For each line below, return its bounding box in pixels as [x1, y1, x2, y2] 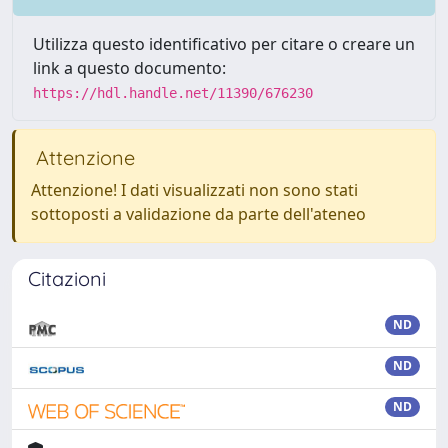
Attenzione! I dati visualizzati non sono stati [31, 179, 358, 201]
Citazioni [28, 266, 106, 291]
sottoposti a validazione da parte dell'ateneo [31, 203, 366, 225]
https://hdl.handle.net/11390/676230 [33, 85, 313, 101]
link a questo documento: [33, 57, 226, 79]
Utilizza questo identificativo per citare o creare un [33, 33, 415, 55]
